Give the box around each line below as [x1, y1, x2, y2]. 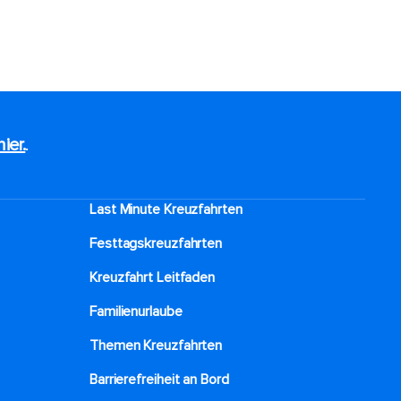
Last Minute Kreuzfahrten [90, 200, 243, 218]
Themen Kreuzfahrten [90, 337, 223, 354]
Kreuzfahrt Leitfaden [90, 269, 215, 286]
